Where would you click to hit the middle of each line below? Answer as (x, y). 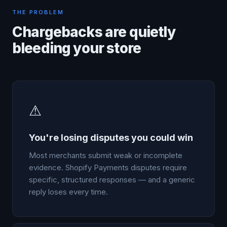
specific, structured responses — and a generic (112, 180)
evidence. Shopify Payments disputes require (108, 167)
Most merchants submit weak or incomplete (106, 155)
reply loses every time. (68, 192)
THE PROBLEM (38, 12)
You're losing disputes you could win (111, 138)
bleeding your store (77, 48)
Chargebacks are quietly (94, 32)
